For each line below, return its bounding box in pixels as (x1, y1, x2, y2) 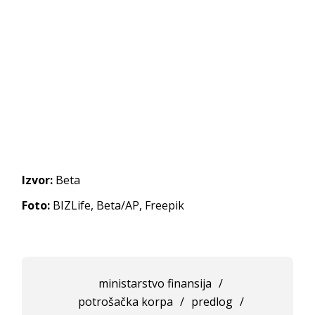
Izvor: (22, 172, 53, 188)
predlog (191, 294, 233, 310)
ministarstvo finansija (98, 276, 212, 292)
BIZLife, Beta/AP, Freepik (50, 198, 185, 214)
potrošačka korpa (77, 294, 173, 310)
